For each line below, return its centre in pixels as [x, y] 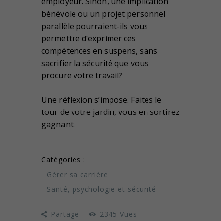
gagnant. [58, 124]
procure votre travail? [82, 75]
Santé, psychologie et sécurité [101, 189]
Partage [65, 214]
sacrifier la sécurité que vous [95, 63]
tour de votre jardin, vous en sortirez [110, 112]
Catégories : [63, 159]
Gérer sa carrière [77, 174]
